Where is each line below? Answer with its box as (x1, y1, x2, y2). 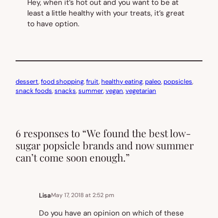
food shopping (41, 77, 84, 86)
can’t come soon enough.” (16, 150, 130, 164)
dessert (16, 77, 38, 86)
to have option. (27, 19, 79, 29)
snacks (54, 86, 76, 95)
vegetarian (126, 86, 156, 95)
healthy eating (101, 77, 143, 86)
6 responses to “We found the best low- (16, 126, 191, 140)
